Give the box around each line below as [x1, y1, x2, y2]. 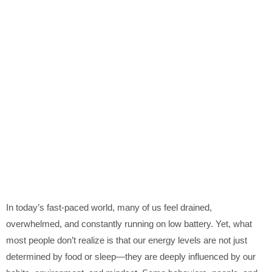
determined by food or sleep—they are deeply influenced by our [6, 251, 256, 262]
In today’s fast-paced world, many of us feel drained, [6, 202, 212, 213]
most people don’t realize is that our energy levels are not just [6, 235, 247, 246]
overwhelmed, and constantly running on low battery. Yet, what [6, 219, 252, 229]
